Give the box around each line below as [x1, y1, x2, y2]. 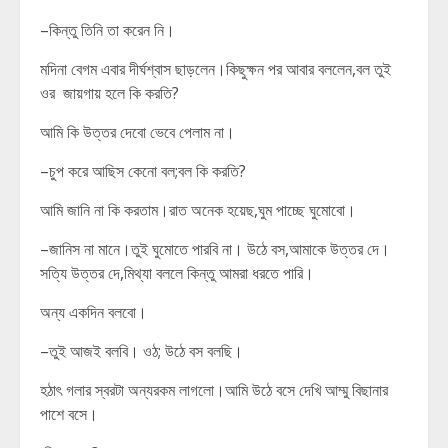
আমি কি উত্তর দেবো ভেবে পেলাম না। [40, 121, 235, 143]
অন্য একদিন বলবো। [40, 301, 147, 323]
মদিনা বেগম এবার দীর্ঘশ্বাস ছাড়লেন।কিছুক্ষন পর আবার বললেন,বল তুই [40, 58, 391, 80]
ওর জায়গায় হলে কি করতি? [40, 82, 179, 104]
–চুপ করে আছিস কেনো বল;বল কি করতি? [40, 160, 246, 182]
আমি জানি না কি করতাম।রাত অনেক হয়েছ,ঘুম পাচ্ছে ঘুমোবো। [40, 199, 356, 221]
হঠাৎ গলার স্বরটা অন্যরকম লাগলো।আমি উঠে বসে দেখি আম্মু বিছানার [40, 379, 388, 401]
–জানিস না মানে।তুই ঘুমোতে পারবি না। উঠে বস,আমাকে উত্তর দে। [40, 238, 390, 260]
